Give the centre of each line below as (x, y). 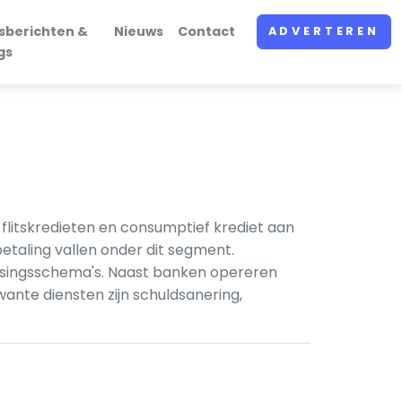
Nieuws (138, 31)
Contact (206, 31)
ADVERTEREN (323, 31)
